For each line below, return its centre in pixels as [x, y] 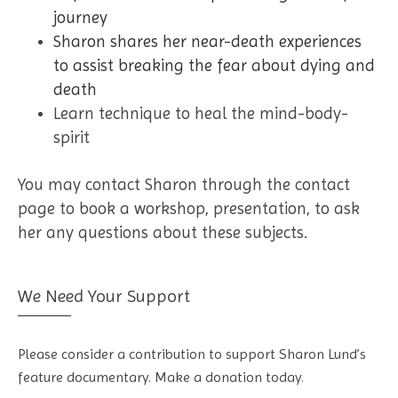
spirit [72, 137]
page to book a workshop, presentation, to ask [189, 208]
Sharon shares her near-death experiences [207, 41]
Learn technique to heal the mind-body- [201, 113]
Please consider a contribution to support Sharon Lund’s [192, 354]
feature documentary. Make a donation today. [161, 377]
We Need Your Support [104, 296]
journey [80, 17]
